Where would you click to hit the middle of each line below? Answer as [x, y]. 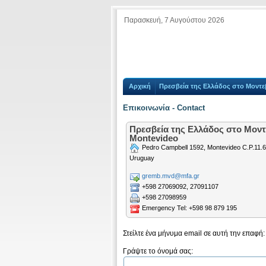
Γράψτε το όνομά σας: [158, 251]
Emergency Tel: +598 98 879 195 [189, 208]
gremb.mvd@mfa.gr [171, 175]
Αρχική [140, 86]
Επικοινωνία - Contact [164, 108]
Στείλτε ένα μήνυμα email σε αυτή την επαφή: [194, 234]
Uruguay [142, 158]
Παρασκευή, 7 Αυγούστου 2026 [174, 20]
